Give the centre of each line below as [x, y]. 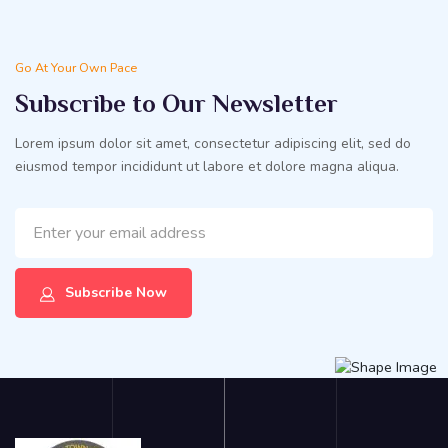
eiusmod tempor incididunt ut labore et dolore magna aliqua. [207, 166]
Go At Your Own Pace [76, 67]
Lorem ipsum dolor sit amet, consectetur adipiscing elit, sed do [213, 143]
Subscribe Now [116, 292]
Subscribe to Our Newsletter [176, 106]
